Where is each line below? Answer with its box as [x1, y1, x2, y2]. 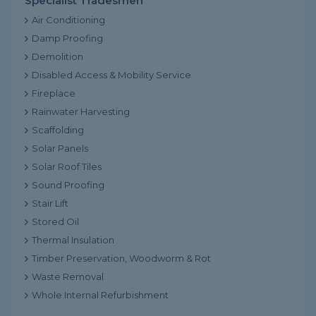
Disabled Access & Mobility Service [32, 69, 191, 80]
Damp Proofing [32, 32, 103, 44]
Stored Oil [32, 216, 79, 227]
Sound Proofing [32, 179, 104, 190]
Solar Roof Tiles [32, 161, 102, 172]
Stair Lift [32, 197, 68, 209]
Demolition [32, 51, 83, 62]
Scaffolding [32, 124, 84, 135]
